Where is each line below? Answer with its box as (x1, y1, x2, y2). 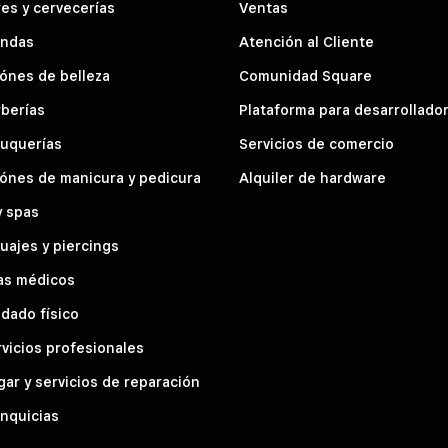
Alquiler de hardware (239, 170, 386, 187)
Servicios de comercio (239, 136, 394, 153)
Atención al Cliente (239, 34, 374, 51)
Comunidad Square (239, 68, 372, 85)
